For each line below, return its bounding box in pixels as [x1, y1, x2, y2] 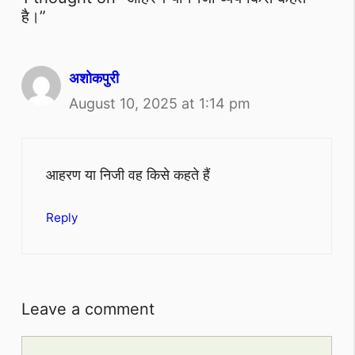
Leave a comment [21, 300, 155, 319]
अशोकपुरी [69, 69, 119, 86]
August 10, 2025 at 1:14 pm [69, 94, 250, 112]
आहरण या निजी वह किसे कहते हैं [46, 166, 210, 183]
